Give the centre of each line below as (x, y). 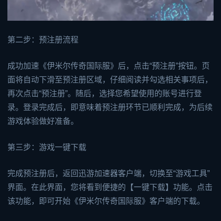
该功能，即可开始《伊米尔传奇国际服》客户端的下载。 (106, 201)
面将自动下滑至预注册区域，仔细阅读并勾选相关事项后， (110, 79)
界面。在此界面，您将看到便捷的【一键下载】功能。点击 (110, 187)
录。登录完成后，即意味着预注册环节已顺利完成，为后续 (110, 107)
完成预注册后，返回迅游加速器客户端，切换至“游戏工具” (109, 173)
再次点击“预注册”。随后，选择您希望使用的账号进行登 (105, 93)
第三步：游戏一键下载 (47, 147)
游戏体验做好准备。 (43, 121)
